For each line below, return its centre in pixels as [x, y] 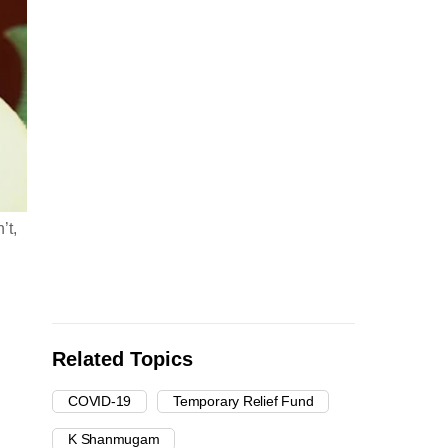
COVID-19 [100, 401]
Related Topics [122, 359]
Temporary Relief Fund [243, 401]
